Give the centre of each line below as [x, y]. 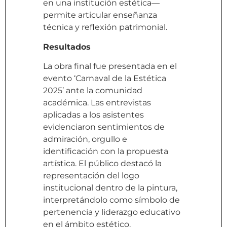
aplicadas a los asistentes [93, 115]
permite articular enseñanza [100, 15]
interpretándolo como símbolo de [111, 200]
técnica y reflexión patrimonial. [105, 27]
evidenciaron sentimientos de [104, 127]
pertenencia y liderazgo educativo [112, 212]
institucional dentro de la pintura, [110, 188]
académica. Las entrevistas [97, 103]
